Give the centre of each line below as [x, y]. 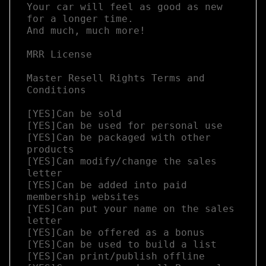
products [50, 150]
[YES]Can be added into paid [107, 185]
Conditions [56, 90]
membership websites [83, 197]
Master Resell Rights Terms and [116, 78]
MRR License [59, 55]
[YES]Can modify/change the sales [122, 161]
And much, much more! [86, 31]
